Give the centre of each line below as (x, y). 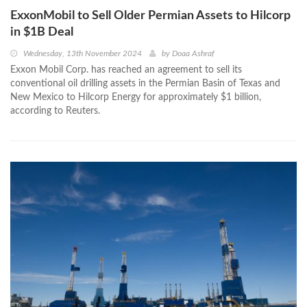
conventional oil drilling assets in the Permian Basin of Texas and (145, 84)
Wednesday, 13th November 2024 (83, 54)
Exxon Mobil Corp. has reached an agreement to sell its (126, 70)
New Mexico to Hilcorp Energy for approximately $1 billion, (136, 98)
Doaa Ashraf (193, 54)
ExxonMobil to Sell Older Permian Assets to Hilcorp (150, 16)
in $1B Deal (42, 33)
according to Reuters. (55, 111)
